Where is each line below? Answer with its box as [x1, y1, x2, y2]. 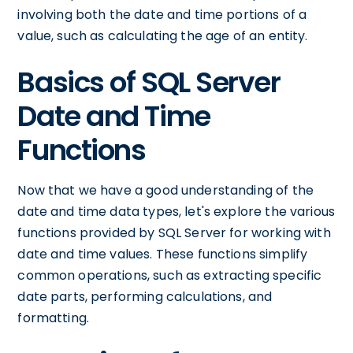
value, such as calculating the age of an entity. [17, 27, 308, 45]
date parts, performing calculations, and [17, 288, 273, 306]
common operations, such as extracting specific [17, 266, 322, 284]
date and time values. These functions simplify [17, 245, 308, 263]
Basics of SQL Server [17, 62, 281, 102]
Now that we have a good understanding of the [17, 181, 314, 199]
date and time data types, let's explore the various [17, 203, 336, 221]
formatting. [17, 309, 90, 327]
